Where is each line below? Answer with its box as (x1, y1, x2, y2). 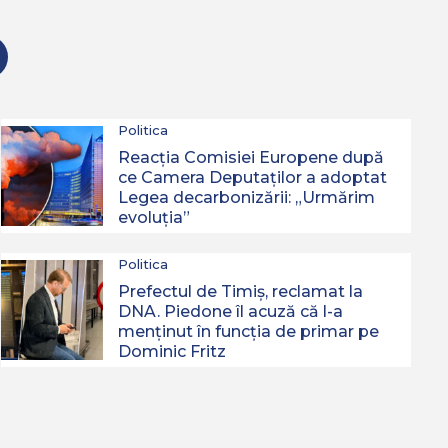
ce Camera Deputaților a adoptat (118, 168, 388, 187)
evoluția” (118, 208, 191, 227)
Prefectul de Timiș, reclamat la (118, 282, 364, 301)
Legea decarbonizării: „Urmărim (118, 188, 376, 207)
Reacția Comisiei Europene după (118, 148, 385, 167)
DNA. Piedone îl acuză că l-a (118, 302, 344, 321)
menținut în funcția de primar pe (118, 322, 380, 341)
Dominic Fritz (118, 342, 227, 361)
